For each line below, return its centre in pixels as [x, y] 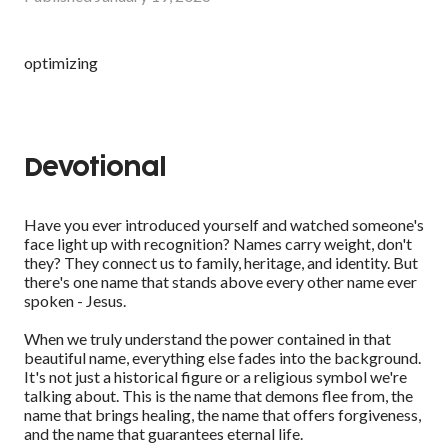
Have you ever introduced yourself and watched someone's [224, 225]
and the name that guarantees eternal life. [163, 434]
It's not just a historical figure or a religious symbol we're [215, 377]
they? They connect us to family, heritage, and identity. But [221, 263]
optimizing [61, 63]
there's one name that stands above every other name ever [220, 282]
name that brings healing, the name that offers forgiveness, [222, 415]
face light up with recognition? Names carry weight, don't [218, 244]
